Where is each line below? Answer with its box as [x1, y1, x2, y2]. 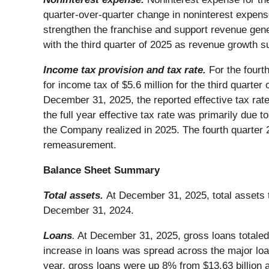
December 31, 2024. [43, 204, 134, 216]
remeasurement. [43, 139, 116, 151]
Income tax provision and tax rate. [43, 64, 209, 76]
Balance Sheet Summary [43, 164, 160, 176]
